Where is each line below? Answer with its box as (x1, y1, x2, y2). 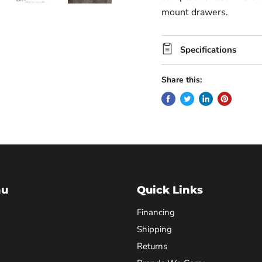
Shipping (137, 223, 172, 235)
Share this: (161, 74, 202, 85)
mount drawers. (161, 5, 228, 19)
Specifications (180, 43, 236, 56)
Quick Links (137, 183, 203, 196)
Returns (137, 240, 167, 252)
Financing (137, 206, 175, 218)
